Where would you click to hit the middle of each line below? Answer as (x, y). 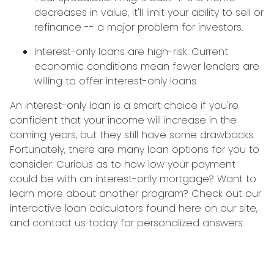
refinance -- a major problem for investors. (139, 27)
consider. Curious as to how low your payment (123, 164)
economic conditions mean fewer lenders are (147, 66)
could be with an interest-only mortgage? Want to (133, 179)
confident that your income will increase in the (123, 120)
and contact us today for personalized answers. (128, 223)
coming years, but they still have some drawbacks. (132, 135)
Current (208, 52)
